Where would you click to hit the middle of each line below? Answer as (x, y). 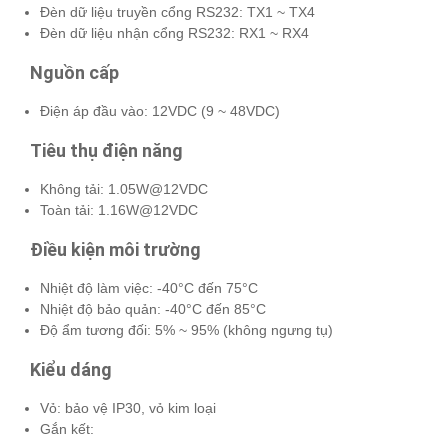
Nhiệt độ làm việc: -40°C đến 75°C (149, 287)
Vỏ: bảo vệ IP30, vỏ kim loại (128, 407)
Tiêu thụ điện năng (106, 150)
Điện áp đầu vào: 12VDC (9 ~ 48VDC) (160, 110)
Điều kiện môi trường (115, 249)
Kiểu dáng (71, 369)
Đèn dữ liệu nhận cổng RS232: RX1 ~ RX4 (174, 32)
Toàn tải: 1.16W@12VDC (119, 209)
